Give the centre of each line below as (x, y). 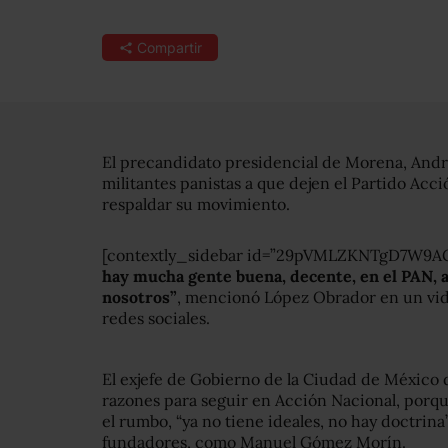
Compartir (169, 47)
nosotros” (139, 297)
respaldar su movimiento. (196, 204)
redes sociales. (156, 318)
